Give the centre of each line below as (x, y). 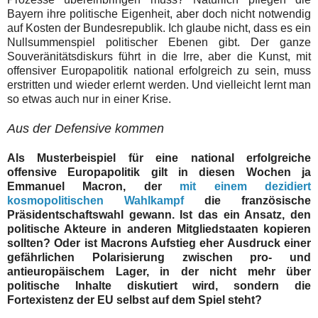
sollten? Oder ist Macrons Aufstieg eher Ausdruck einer (159, 243)
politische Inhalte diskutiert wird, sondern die (159, 285)
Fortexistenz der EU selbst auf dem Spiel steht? (135, 300)
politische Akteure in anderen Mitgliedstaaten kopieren (159, 229)
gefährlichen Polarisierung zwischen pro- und (159, 257)
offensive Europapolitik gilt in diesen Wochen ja (159, 172)
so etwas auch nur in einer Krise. (89, 99)
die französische (247, 200)
